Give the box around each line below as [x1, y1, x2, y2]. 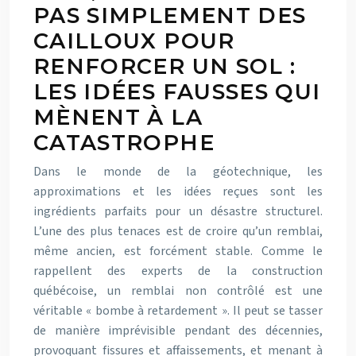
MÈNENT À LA [33, 103, 203, 130]
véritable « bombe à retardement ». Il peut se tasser [33, 301, 323, 319]
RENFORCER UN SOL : [33, 52, 296, 79]
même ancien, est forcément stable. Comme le [33, 242, 323, 260]
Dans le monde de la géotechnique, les [33, 162, 323, 180]
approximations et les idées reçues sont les [33, 182, 323, 200]
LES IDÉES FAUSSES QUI [33, 78, 321, 105]
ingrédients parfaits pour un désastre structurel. [33, 202, 323, 220]
